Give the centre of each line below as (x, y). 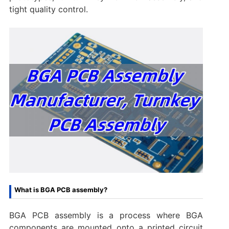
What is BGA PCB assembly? (61, 190)
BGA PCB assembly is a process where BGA (106, 215)
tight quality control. (48, 9)
